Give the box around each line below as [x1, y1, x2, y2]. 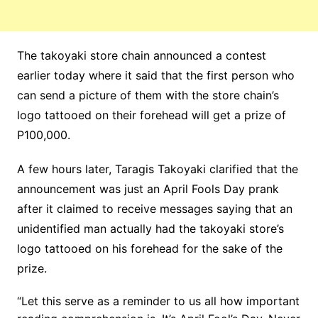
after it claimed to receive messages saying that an [16, 201, 292, 216]
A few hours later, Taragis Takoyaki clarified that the [16, 161, 298, 176]
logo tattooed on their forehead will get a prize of [16, 107, 286, 122]
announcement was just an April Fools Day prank [16, 181, 279, 196]
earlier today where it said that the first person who [16, 67, 295, 82]
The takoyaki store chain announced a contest [16, 48, 266, 62]
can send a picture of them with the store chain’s [16, 87, 279, 102]
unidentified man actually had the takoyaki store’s [16, 221, 284, 236]
